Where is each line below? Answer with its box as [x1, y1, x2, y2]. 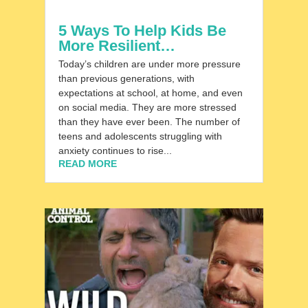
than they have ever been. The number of [58, 116, 240, 128]
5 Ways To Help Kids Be [58, 22, 226, 40]
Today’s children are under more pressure [58, 58, 241, 70]
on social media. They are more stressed [58, 102, 236, 113]
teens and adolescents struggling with [58, 131, 222, 142]
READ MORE [58, 158, 117, 170]
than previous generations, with [58, 73, 195, 85]
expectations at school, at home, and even [58, 87, 243, 99]
